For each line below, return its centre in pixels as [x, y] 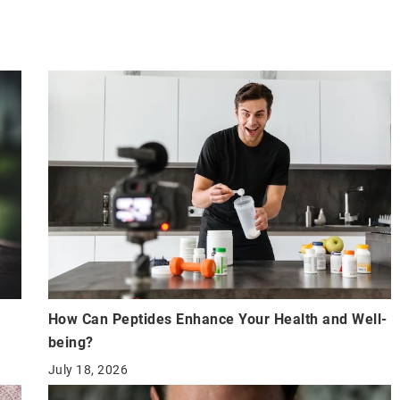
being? [71, 343]
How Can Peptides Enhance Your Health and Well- [217, 320]
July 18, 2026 [87, 370]
